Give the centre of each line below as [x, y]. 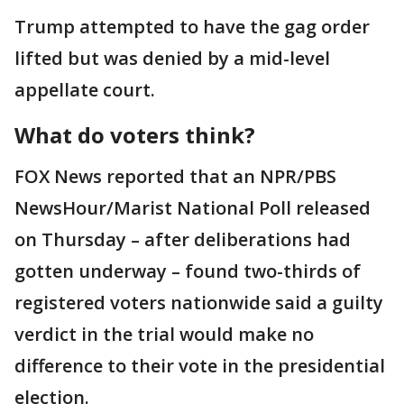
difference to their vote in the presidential [200, 365]
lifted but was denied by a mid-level [172, 58]
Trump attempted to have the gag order [192, 26]
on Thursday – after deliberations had [183, 239]
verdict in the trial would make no [164, 334]
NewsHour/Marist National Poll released [193, 207]
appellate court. [87, 89]
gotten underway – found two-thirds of [188, 271]
